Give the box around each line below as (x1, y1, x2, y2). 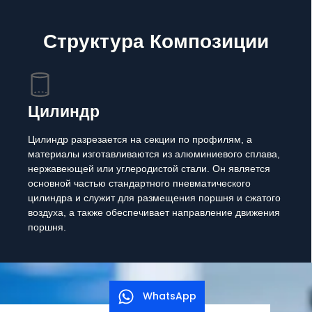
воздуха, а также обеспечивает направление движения (28, 207, 280, 218)
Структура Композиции (42, 31, 269, 52)
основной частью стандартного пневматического (28, 178, 251, 189)
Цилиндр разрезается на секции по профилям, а (28, 134, 252, 145)
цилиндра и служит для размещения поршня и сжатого (28, 192, 281, 203)
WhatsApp (143, 289, 196, 303)
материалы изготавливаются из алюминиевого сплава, (28, 148, 280, 159)
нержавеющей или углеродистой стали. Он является (28, 163, 270, 174)
